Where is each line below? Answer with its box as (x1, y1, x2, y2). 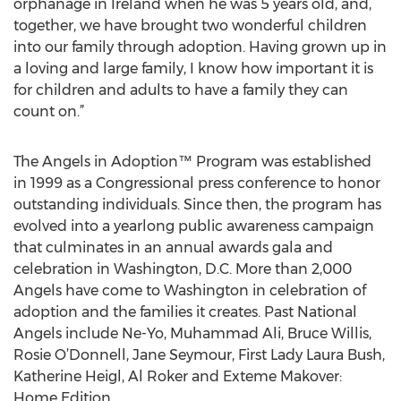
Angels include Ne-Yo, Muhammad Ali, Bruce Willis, (13, 325, 371, 342)
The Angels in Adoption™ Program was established (13, 153, 371, 170)
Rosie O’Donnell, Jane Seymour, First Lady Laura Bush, (13, 346, 385, 363)
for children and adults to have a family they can (13, 81, 348, 98)
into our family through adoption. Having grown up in (13, 38, 387, 55)
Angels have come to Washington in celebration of (13, 282, 366, 299)
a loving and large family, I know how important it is (13, 60, 373, 77)
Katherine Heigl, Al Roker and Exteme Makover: (13, 368, 342, 385)
